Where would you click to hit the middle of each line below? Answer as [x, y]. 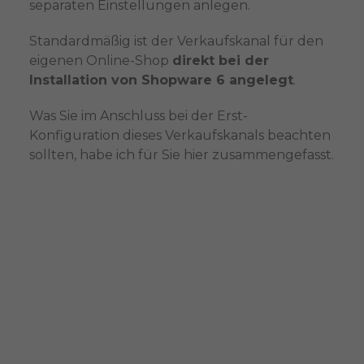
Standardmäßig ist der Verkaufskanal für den [176, 41]
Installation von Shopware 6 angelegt [161, 80]
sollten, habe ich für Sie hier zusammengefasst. [181, 155]
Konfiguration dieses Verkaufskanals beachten [180, 136]
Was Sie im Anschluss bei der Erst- [138, 116]
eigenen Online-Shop [100, 61]
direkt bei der [220, 61]
